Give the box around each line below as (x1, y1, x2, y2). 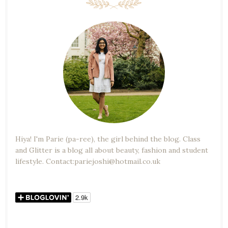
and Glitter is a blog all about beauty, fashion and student (15, 146, 208, 155)
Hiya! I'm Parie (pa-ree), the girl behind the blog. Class (15, 134, 201, 144)
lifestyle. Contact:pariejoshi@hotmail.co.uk (15, 157, 160, 166)
